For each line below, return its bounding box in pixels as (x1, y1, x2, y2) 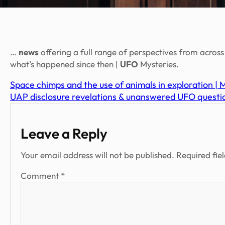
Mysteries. (138, 59, 179, 70)
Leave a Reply (21, 125, 107, 143)
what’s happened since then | (10, 59, 120, 70)
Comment (21, 170, 61, 181)
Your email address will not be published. (21, 150, 174, 161)
